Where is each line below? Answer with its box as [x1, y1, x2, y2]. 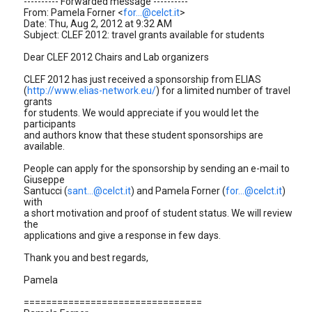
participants [24, 118, 76, 130]
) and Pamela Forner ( [131, 185, 226, 196]
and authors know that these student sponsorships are [24, 130, 263, 141]
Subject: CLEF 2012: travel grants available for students [24, 29, 265, 40]
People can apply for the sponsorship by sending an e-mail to [24, 163, 290, 174]
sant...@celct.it [68, 185, 131, 196]
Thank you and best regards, [24, 252, 148, 263]
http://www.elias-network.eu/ [27, 85, 156, 96]
